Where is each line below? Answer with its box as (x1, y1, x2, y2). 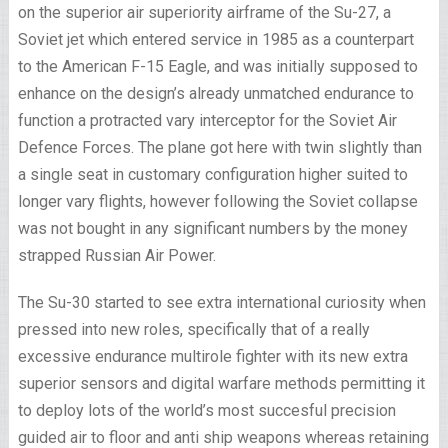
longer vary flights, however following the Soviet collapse (17, 192, 418, 211)
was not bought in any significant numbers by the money (17, 219, 408, 238)
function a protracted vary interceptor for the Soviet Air (17, 111, 397, 130)
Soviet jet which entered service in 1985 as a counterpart (17, 30, 414, 49)
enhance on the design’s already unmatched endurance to (17, 84, 414, 103)
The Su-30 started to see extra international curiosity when (17, 293, 426, 312)
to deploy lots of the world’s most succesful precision (17, 401, 396, 420)
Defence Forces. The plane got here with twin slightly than (17, 138, 422, 157)
